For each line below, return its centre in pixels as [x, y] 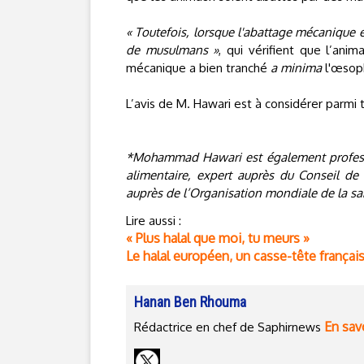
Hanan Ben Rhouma [190, 302]
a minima [296, 68]
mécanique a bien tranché [198, 68]
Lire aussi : [154, 221]
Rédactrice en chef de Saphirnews [229, 327]
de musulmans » [173, 50]
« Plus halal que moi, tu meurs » [218, 238]
